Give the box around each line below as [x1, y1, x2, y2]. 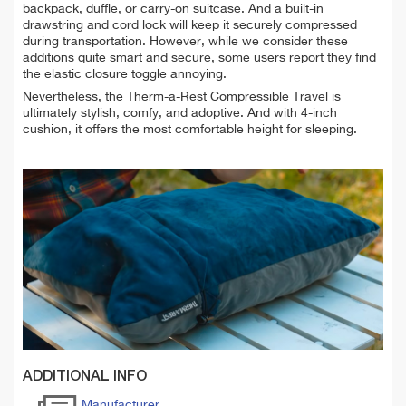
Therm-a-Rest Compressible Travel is [127, 90, 341, 103]
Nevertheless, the [23, 90, 127, 103]
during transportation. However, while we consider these [23, 34, 348, 48]
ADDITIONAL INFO [23, 369, 147, 384]
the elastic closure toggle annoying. [23, 67, 227, 81]
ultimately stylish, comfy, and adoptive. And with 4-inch [23, 106, 337, 120]
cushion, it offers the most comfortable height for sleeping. [23, 122, 357, 136]
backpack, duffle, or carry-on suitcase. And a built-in [23, 2, 324, 15]
